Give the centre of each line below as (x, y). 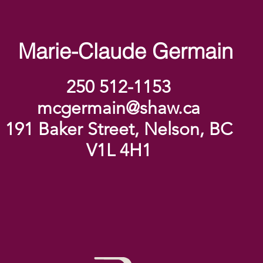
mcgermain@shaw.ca (119, 108)
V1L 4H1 (119, 150)
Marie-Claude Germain (126, 51)
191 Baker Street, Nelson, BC (119, 129)
